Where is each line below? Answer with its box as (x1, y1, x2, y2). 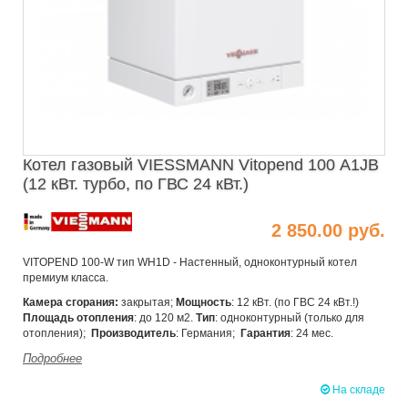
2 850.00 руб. (271, 219, 385, 240)
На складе (330, 383, 385, 397)
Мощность (176, 296, 231, 310)
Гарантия (240, 327, 291, 341)
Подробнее (23, 352, 82, 366)
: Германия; (176, 327, 240, 341)
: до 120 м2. (134, 311, 196, 325)
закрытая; (118, 296, 173, 310)
